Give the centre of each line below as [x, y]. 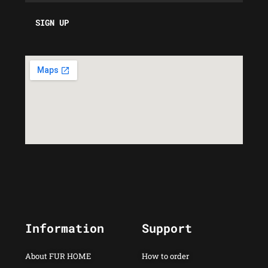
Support [167, 228]
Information [65, 228]
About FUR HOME [58, 256]
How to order [165, 256]
